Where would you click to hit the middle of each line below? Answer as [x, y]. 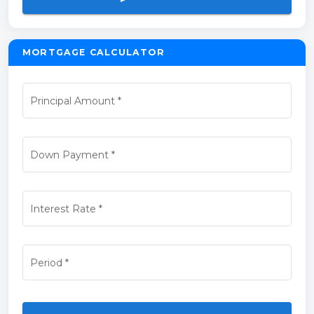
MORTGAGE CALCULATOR [94, 53]
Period [46, 262]
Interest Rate [63, 209]
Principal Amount [72, 101]
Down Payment [69, 155]
